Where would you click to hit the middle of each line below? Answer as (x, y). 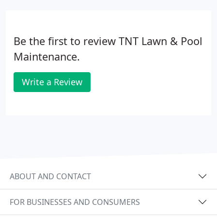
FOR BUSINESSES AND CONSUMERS (75, 202)
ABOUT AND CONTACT (50, 176)
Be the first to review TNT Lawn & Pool (108, 41)
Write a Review (52, 82)
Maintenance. (47, 56)
